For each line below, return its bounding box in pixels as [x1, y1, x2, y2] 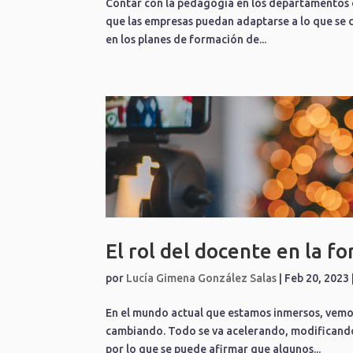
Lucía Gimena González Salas [126, 271, 277, 284]
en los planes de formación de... [106, 32, 267, 46]
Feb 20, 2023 [284, 271, 350, 284]
